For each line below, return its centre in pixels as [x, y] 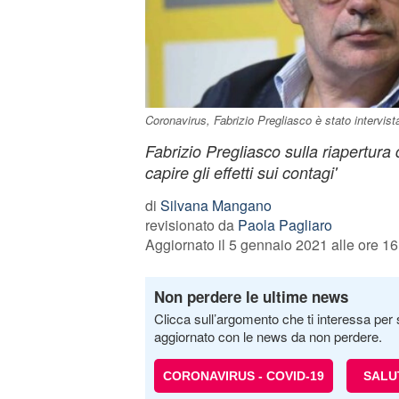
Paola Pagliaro [285, 225]
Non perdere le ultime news [251, 297]
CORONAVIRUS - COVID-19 [243, 376]
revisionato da [191, 225]
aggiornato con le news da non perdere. [268, 336]
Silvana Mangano [216, 205]
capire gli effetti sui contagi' [240, 172]
